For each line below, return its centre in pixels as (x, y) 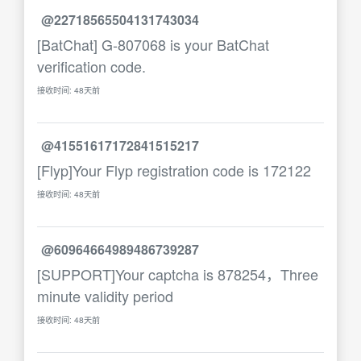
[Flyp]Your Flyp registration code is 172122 (174, 170)
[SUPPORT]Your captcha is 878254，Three (178, 274)
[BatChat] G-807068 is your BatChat (153, 44)
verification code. (91, 66)
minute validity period (105, 296)
